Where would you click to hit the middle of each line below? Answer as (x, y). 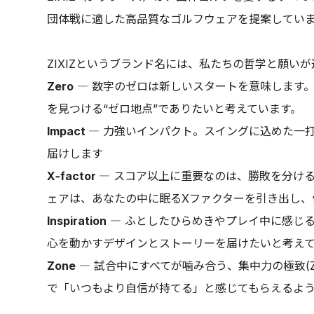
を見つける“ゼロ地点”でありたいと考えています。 (175, 109)
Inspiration (77, 221)
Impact (68, 131)
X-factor (73, 176)
